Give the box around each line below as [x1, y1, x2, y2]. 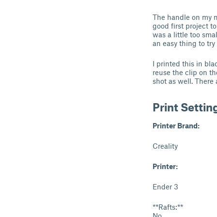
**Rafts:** [153, 202, 183, 211]
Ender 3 [153, 182, 178, 191]
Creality [153, 141, 178, 150]
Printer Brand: [153, 121, 200, 130]
